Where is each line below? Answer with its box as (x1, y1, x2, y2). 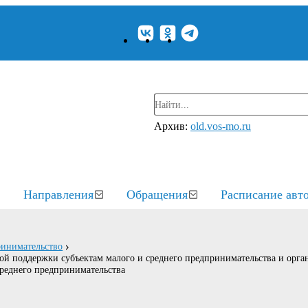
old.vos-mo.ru (190, 120, 251, 132)
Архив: (154, 120, 190, 132)
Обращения (126, 188, 188, 201)
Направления (23, 188, 93, 201)
